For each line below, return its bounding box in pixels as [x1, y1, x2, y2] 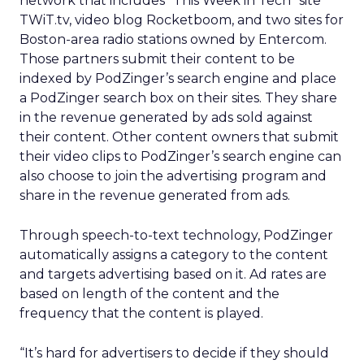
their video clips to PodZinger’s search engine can [19, 149, 341, 164]
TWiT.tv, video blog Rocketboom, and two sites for [19, 12, 344, 28]
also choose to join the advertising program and [19, 168, 327, 184]
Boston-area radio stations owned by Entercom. [19, 32, 327, 47]
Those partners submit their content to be [19, 51, 295, 67]
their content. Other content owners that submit [19, 129, 339, 145]
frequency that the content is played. [19, 305, 263, 321]
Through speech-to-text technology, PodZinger [19, 227, 333, 243]
